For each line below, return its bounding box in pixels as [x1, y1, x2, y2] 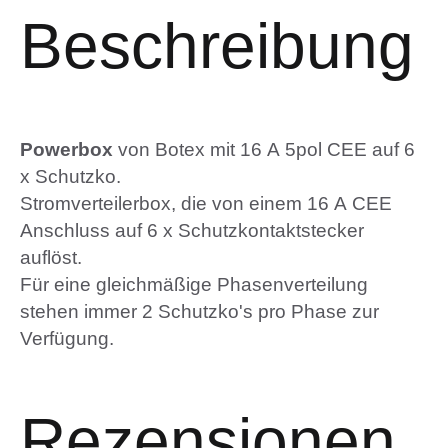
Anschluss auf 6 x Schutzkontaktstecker [20, 219, 364, 241]
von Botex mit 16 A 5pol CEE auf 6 [113, 138, 415, 160]
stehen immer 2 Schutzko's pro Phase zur [20, 300, 379, 322]
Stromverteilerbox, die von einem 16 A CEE [20, 192, 392, 214]
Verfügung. [20, 327, 114, 349]
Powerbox [20, 138, 113, 160]
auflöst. [20, 246, 82, 268]
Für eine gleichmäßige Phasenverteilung [20, 273, 368, 295]
